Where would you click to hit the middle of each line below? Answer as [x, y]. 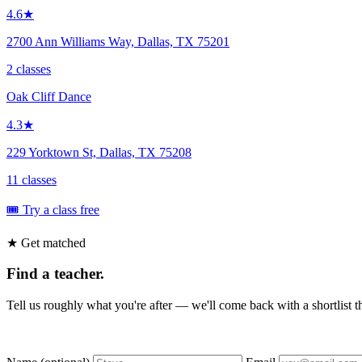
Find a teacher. [55, 274]
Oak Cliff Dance [49, 96]
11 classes [32, 179]
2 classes [29, 69]
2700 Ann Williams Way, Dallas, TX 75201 [118, 41]
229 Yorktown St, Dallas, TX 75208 [99, 152]
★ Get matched [46, 242]
